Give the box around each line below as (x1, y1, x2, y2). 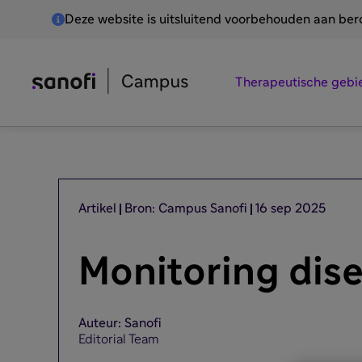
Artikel (78, 202, 116, 215)
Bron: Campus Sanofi (124, 202, 247, 215)
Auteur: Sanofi (78, 317, 162, 330)
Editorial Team (78, 333, 159, 346)
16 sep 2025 (255, 202, 326, 215)
